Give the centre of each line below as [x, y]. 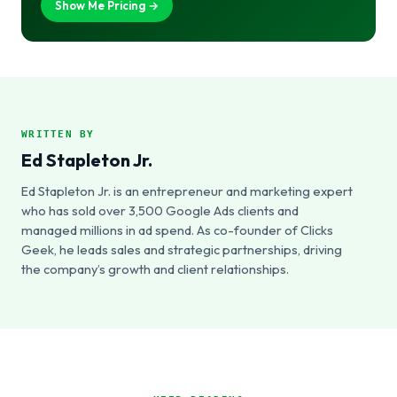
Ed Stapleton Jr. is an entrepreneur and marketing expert [187, 191]
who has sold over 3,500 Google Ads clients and [160, 210]
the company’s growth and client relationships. [155, 269]
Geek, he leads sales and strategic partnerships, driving [182, 249]
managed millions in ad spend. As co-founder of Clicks [177, 230]
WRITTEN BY [58, 134]
